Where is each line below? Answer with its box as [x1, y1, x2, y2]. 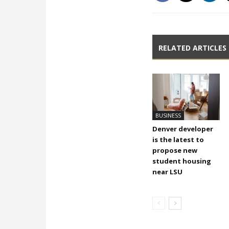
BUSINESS [155, 111, 181, 120]
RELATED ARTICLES [158, 43, 227, 53]
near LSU [152, 167, 183, 177]
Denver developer [152, 124, 214, 134]
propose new [152, 146, 198, 155]
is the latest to [152, 135, 204, 145]
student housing [152, 156, 212, 166]
